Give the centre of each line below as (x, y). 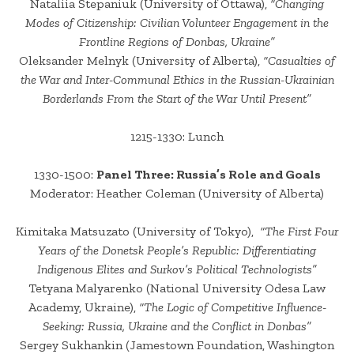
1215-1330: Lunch (177, 137)
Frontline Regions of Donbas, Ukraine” (177, 42)
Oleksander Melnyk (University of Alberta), (141, 61)
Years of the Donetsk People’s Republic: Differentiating (177, 250)
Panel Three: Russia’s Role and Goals (208, 175)
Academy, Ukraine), (83, 307)
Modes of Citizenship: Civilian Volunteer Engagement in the (177, 23)
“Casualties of (299, 61)
